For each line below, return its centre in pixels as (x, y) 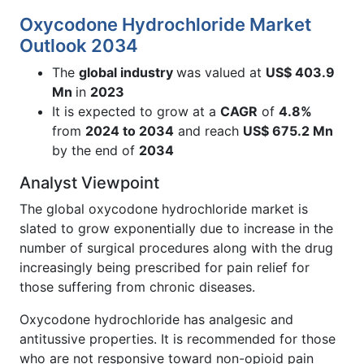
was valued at (221, 72)
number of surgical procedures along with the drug (176, 247)
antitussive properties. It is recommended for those (178, 338)
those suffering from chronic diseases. (137, 286)
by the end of (95, 150)
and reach (208, 130)
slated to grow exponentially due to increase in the (176, 228)
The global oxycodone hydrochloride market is (164, 208)
